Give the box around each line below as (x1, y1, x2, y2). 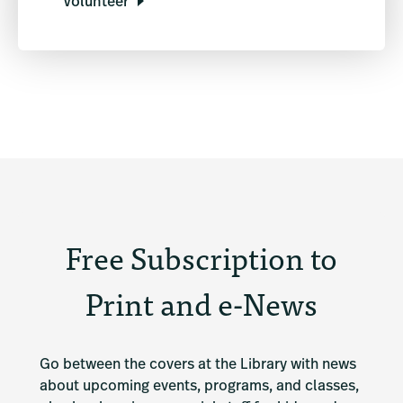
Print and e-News (85, 278, 318, 328)
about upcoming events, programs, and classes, (40, 380, 359, 395)
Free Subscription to (66, 232, 337, 282)
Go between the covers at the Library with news (40, 358, 356, 373)
